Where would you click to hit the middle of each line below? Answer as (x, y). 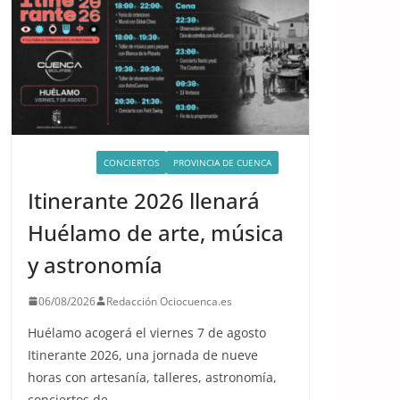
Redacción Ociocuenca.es (169, 301)
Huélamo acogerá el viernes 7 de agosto (147, 332)
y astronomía (95, 264)
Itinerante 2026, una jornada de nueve (143, 354)
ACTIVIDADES (62, 162)
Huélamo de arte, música (156, 232)
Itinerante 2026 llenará (144, 200)
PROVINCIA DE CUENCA (222, 162)
